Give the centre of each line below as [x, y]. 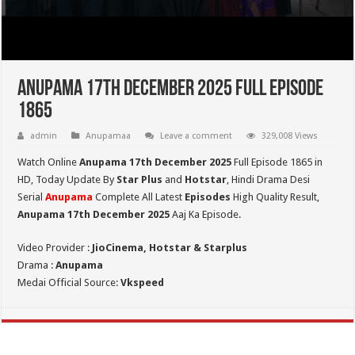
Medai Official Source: [69, 282]
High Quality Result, [275, 197]
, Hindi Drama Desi [269, 179]
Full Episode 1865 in [277, 162]
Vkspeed [143, 282]
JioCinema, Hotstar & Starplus [170, 248]
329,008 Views [290, 136]
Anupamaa [109, 136]
